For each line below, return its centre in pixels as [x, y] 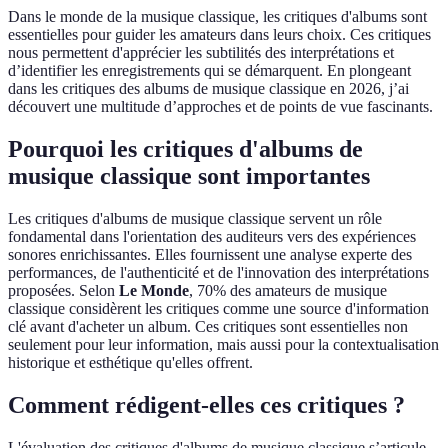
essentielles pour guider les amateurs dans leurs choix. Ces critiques [219, 35]
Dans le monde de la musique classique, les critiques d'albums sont [217, 17]
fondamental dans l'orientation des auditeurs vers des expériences [212, 237]
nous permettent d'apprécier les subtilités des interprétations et [201, 53]
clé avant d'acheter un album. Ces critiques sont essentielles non [208, 327]
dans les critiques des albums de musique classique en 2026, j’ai [208, 89]
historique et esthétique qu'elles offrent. [130, 363]
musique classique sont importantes [189, 176]
